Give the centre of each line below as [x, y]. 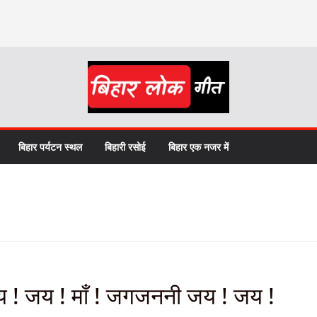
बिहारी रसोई [125, 147]
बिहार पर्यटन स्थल [50, 147]
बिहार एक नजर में [198, 147]
